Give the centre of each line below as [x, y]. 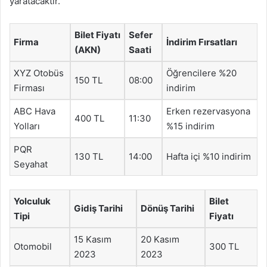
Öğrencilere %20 [201, 73]
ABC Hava [35, 111]
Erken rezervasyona [208, 111]
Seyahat [31, 164]
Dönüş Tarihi [167, 208]
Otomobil [33, 246]
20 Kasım [160, 239]
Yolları [27, 126]
